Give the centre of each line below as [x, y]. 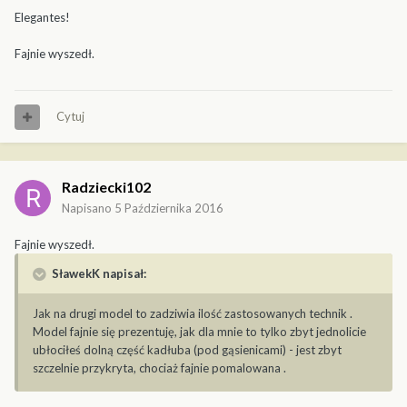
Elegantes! [42, 18]
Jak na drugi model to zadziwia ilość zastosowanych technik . [193, 314]
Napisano [88, 208]
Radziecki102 [106, 187]
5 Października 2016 [169, 208]
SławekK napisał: [98, 274]
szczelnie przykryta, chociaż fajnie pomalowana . [159, 368]
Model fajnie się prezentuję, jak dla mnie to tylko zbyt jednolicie [199, 332]
